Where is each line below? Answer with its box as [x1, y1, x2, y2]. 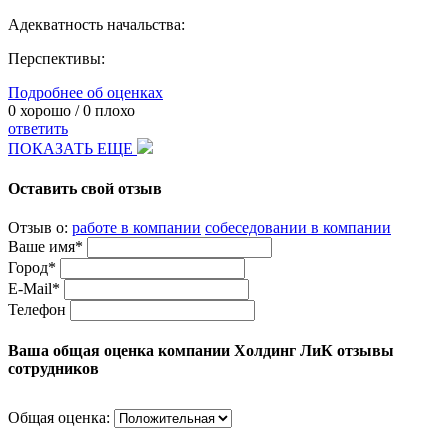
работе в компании [72, 218, 201, 236]
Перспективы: [8, 50, 105, 68]
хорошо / [16, 102, 83, 120]
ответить [8, 120, 68, 138]
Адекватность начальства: [8, 16, 185, 34]
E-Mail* [8, 279, 60, 297]
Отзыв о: [8, 218, 72, 236]
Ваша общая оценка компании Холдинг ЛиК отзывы [8, 342, 394, 360]
